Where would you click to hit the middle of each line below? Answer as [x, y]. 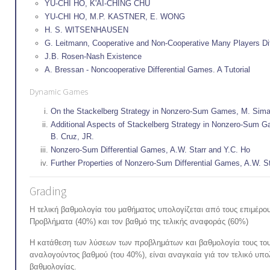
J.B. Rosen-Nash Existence [93, 56]
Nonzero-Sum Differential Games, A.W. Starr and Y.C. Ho [150, 150]
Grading [48, 191]
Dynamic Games [59, 91]
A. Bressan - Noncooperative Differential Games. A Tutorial [147, 70]
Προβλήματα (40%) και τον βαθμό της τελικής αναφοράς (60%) [139, 221]
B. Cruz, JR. [72, 137]
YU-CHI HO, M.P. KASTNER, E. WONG [115, 17]
